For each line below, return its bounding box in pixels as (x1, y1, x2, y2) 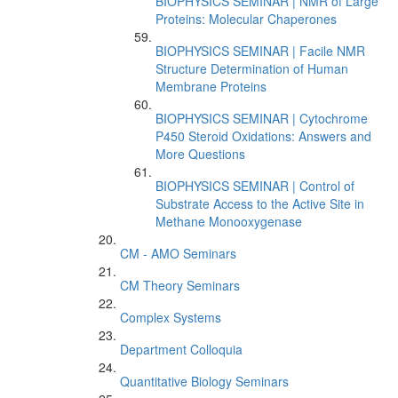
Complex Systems (120, 308, 221, 326)
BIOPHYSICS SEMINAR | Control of (155, 177, 354, 195)
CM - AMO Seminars (120, 244, 236, 262)
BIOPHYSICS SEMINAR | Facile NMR (155, 42, 365, 60)
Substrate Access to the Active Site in (155, 195, 364, 212)
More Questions (155, 145, 245, 163)
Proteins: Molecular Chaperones (155, 10, 337, 28)
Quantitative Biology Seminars (120, 372, 289, 390)
